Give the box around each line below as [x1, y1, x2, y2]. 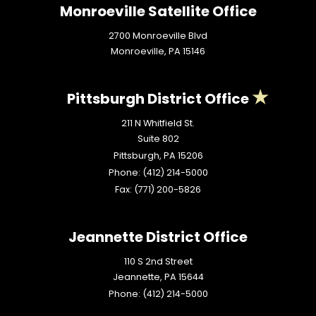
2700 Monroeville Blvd [109, 30, 207, 42]
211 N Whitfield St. [121, 117, 195, 130]
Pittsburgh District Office [67, 89, 249, 109]
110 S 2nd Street [123, 255, 193, 268]
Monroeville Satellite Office [59, 1, 257, 22]
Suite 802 [137, 133, 179, 145]
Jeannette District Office [68, 227, 248, 248]
